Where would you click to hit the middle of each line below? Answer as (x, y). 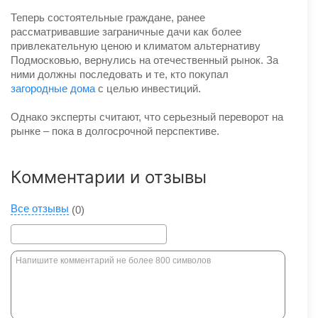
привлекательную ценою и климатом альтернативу (136, 45)
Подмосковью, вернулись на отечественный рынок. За (144, 60)
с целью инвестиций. (148, 88)
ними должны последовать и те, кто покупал (120, 74)
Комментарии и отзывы (109, 177)
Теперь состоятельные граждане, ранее (108, 17)
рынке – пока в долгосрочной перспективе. (115, 131)
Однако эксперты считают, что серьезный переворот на (147, 116)
